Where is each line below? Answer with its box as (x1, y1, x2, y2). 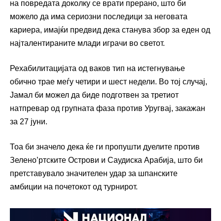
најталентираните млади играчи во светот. (10, 38, 165, 47)
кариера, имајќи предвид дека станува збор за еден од (10, 25, 210, 34)
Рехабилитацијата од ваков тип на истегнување (10, 64, 185, 73)
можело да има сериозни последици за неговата (10, 12, 187, 21)
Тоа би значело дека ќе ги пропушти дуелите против (10, 142, 200, 151)
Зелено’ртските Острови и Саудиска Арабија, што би (10, 155, 203, 164)
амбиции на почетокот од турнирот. (10, 182, 138, 191)
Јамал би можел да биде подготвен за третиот (10, 90, 179, 99)
